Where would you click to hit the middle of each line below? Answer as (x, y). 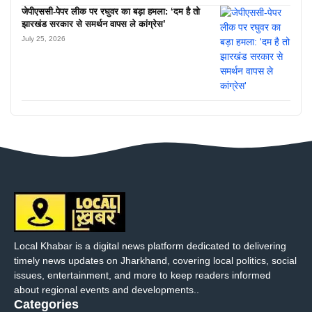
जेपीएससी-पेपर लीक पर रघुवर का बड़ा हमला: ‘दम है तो (111, 12)
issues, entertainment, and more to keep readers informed (142, 275)
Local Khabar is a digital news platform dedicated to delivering (150, 245)
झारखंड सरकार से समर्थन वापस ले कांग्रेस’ (94, 24)
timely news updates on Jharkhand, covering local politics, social (155, 260)
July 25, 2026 (44, 39)
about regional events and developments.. (107, 289)
